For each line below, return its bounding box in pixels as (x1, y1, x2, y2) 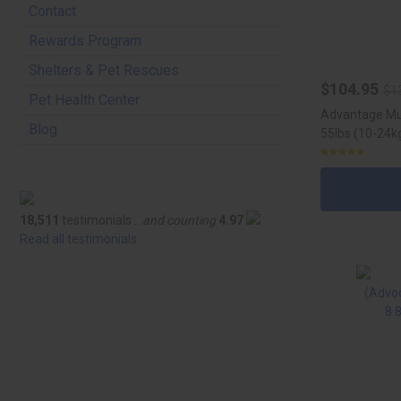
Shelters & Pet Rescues (29, 62, 179, 79)
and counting (142, 213, 216, 227)
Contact (29, 3, 76, 20)
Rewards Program (29, 32, 141, 49)
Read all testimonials (20, 232, 137, 246)
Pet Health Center (29, 91, 140, 108)
